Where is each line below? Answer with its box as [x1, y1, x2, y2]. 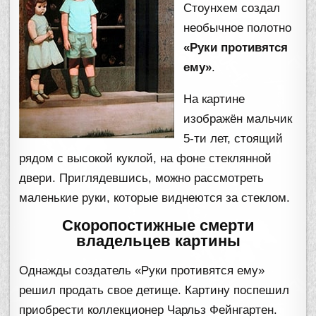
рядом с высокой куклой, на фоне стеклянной [19, 152, 272, 166]
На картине [183, 92, 245, 107]
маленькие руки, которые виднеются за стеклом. [19, 191, 291, 205]
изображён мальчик [183, 112, 293, 126]
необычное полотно [183, 21, 292, 35]
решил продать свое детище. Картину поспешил [19, 283, 290, 297]
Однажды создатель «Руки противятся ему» [19, 263, 265, 277]
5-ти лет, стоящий [183, 132, 284, 146]
